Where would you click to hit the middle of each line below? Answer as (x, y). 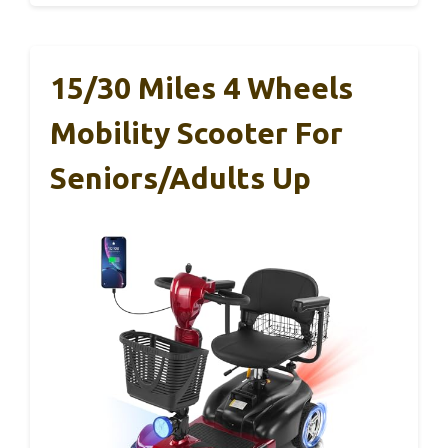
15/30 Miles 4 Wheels (201, 88)
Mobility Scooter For (196, 133)
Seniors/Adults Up (180, 178)
